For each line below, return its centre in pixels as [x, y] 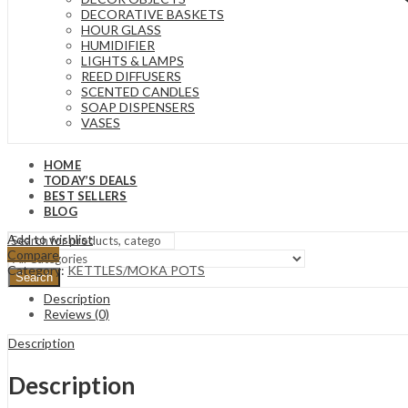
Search [34, 277]
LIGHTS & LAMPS [133, 61]
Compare [33, 254]
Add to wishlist [50, 239]
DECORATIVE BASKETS [153, 14]
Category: [37, 270]
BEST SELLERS [86, 196]
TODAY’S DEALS [91, 180]
